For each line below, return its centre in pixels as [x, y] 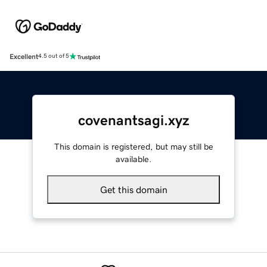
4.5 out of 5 [54, 56]
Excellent [24, 56]
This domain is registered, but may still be [133, 146]
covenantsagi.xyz [133, 120]
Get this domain [133, 189]
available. [133, 159]
